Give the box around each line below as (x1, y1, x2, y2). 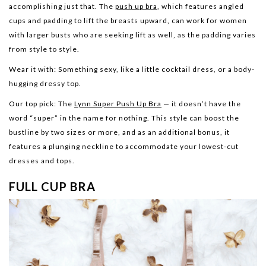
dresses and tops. (9, 156, 75, 166)
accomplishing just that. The (9, 2, 115, 11)
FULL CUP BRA (9, 179, 96, 194)
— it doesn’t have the (161, 99, 241, 109)
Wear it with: (9, 65, 56, 74)
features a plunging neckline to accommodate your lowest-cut (9, 142, 239, 151)
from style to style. (9, 45, 80, 54)
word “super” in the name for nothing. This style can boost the (9, 113, 239, 123)
